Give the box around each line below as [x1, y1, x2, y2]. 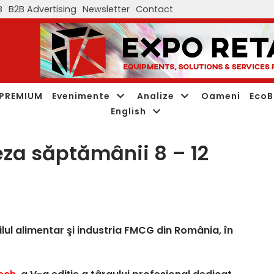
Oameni [201, 89, 240, 102]
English [110, 105, 146, 117]
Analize [137, 89, 174, 102]
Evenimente [52, 89, 110, 102]
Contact [136, 2, 173, 15]
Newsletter [83, 2, 130, 15]
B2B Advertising [9, 2, 76, 15]
